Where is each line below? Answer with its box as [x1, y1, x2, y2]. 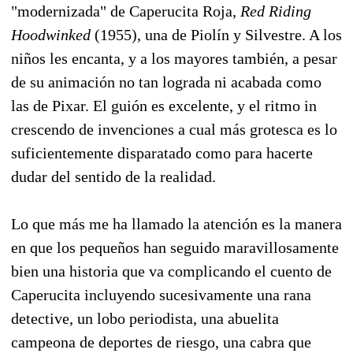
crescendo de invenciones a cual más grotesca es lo [11, 120, 337, 138]
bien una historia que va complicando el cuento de [11, 262, 332, 280]
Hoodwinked [11, 25, 91, 43]
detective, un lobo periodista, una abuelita [11, 309, 279, 327]
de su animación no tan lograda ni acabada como [11, 72, 321, 91]
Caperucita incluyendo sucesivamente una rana [11, 285, 311, 303]
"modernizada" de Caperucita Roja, [11, 2, 240, 20]
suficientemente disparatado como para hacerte [11, 143, 313, 162]
